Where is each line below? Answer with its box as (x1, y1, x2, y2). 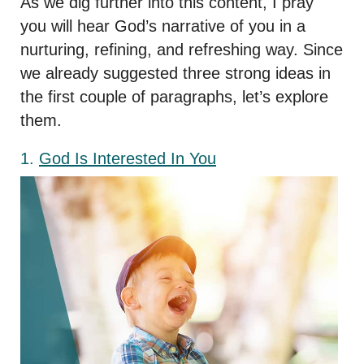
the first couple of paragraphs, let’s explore (20, 88, 328, 106)
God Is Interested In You (39, 149, 216, 168)
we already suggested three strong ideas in (20, 64, 331, 83)
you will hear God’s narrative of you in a (20, 17, 305, 36)
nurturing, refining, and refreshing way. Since (20, 41, 343, 59)
